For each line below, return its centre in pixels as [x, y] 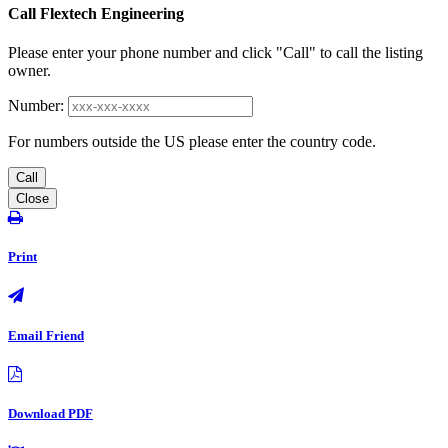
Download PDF [50, 413]
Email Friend [46, 335]
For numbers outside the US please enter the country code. [192, 142]
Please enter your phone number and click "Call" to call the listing [215, 53]
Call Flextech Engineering [96, 13]
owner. [29, 71]
